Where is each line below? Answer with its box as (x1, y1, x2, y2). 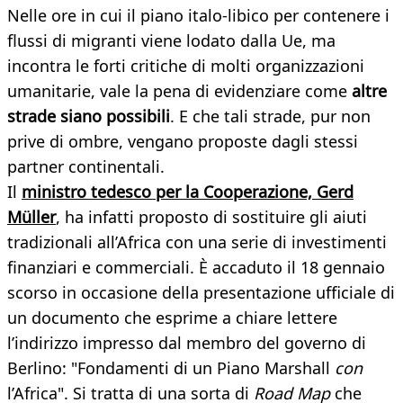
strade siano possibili (7, 105, 170, 128)
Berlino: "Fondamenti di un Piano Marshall (7, 357, 335, 380)
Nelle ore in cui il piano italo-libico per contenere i (7, 4, 390, 27)
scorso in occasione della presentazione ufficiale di (7, 282, 395, 304)
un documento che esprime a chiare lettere (7, 307, 337, 329)
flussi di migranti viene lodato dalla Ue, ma (7, 30, 336, 52)
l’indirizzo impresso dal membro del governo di (7, 332, 366, 354)
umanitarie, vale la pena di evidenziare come (7, 80, 347, 103)
